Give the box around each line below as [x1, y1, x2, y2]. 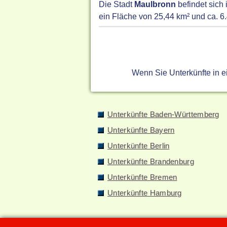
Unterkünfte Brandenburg [107, 157, 194, 166]
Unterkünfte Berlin [107, 141, 170, 150]
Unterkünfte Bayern [107, 126, 175, 134]
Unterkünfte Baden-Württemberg [107, 110, 219, 119]
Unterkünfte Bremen [107, 173, 177, 181]
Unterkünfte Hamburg [107, 188, 182, 197]
